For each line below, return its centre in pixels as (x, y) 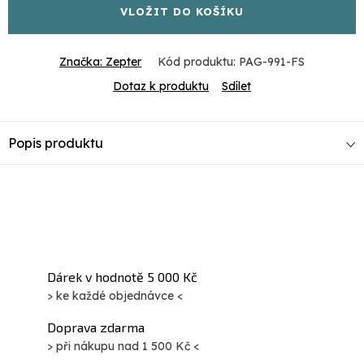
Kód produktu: (197, 62)
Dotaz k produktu (161, 87)
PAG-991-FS (272, 62)
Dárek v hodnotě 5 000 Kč (122, 277)
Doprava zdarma (96, 327)
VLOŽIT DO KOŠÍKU (182, 12)
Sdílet (236, 87)
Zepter (123, 62)
